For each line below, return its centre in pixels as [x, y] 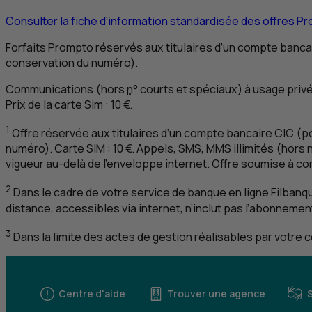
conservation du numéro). [72, 63]
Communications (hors [66, 89]
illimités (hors [269, 149]
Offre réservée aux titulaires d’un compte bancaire [142, 133]
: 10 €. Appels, [142, 149]
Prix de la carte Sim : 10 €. [69, 105]
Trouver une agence [216, 294]
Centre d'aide [92, 294]
